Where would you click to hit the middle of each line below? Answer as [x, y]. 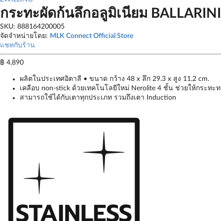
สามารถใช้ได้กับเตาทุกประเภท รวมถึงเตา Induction [98, 98]
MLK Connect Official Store [92, 36]
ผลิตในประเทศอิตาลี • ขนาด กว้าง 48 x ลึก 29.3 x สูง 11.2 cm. [114, 79]
